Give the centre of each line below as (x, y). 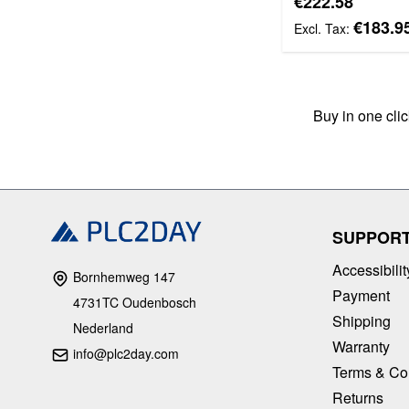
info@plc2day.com (126, 353)
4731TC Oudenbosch (135, 302)
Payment (361, 295)
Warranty (361, 346)
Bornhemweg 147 (122, 276)
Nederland (103, 327)
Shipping (362, 320)
